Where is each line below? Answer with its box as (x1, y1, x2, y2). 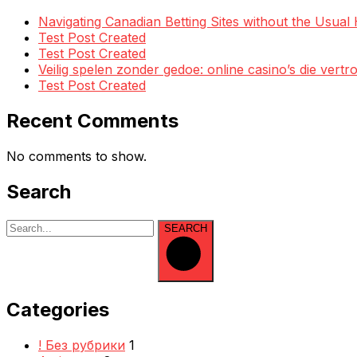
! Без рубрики (38, 336, 125, 353)
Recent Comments (6, 109, 178, 133)
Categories (6, 298, 109, 321)
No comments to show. (6, 148, 147, 165)
